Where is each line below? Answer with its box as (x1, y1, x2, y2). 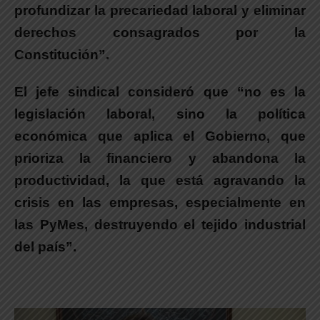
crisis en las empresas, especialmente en (14, 195, 306, 211)
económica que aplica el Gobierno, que (14, 129, 306, 144)
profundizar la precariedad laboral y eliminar (14, 3, 306, 19)
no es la (244, 84, 306, 100)
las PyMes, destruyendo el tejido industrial (14, 217, 306, 233)
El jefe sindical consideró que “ (14, 84, 244, 100)
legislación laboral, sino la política (14, 106, 306, 122)
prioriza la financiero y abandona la (14, 151, 306, 166)
